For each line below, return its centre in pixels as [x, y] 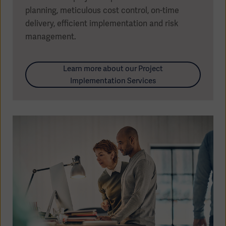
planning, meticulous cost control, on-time [102, 10]
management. [52, 36]
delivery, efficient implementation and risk [102, 23]
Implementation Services [113, 80]
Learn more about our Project [113, 68]
